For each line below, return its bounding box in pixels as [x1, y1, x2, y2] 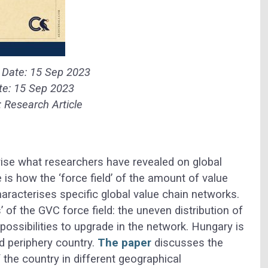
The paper [98, 236, 151, 249]
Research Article [4, 98, 83, 112]
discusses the [154, 236, 223, 249]
